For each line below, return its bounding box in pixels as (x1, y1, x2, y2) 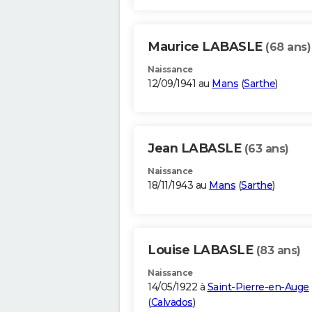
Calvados (150, 296, 193, 309)
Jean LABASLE (148, 141, 244, 157)
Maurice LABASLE (148, 39, 265, 55)
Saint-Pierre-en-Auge (207, 281, 309, 294)
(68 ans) (265, 40, 311, 54)
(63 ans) (244, 142, 289, 156)
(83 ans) (256, 244, 301, 258)
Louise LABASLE (148, 242, 256, 258)
